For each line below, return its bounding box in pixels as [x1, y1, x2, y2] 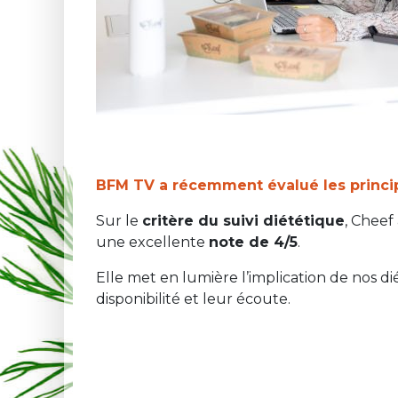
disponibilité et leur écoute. [96, 291, 291, 307]
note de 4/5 [209, 234, 298, 251]
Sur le [96, 212, 142, 229]
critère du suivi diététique [142, 212, 345, 229]
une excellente [96, 234, 209, 251]
